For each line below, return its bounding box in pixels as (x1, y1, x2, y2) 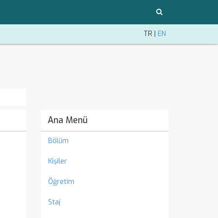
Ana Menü (47, 114, 88, 126)
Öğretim (48, 177, 74, 186)
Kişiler (48, 157, 67, 166)
